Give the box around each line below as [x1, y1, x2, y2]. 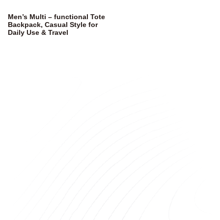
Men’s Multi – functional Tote [8, 12, 105, 21]
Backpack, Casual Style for [8, 20, 98, 28]
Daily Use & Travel [8, 28, 68, 36]
